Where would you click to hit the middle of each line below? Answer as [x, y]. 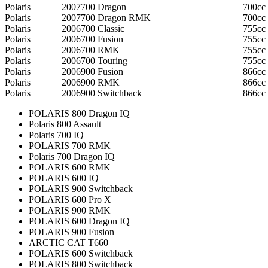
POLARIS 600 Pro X [70, 199]
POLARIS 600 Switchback [81, 253]
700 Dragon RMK [116, 17]
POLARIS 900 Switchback [81, 188]
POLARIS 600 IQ [64, 178]
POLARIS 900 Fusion [71, 232]
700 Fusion [102, 39]
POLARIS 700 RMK [70, 145]
